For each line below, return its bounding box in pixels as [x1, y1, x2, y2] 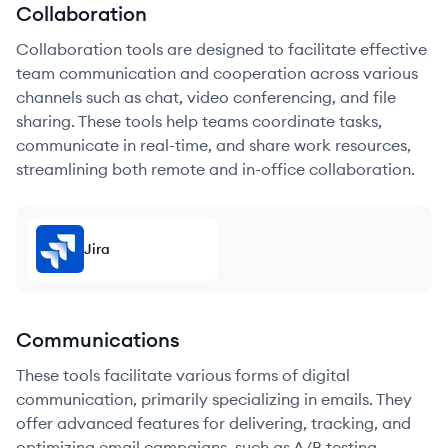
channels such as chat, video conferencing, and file [16, 87, 396, 107]
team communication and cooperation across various [16, 63, 418, 83]
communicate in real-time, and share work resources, [16, 135, 411, 155]
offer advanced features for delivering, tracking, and [16, 413, 411, 433]
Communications [16, 327, 180, 352]
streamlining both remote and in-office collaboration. [16, 159, 415, 179]
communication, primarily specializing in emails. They [16, 389, 412, 409]
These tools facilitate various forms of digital [16, 365, 350, 385]
